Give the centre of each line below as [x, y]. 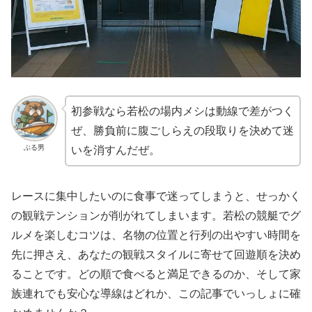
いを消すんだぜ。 [115, 150]
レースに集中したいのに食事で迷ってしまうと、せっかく [156, 196]
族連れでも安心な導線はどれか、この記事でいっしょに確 [156, 293]
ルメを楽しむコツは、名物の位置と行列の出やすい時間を [156, 235]
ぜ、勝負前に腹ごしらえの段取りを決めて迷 [182, 130]
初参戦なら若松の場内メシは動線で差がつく [182, 111]
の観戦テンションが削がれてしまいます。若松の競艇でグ [156, 215]
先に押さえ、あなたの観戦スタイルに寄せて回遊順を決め [156, 254]
